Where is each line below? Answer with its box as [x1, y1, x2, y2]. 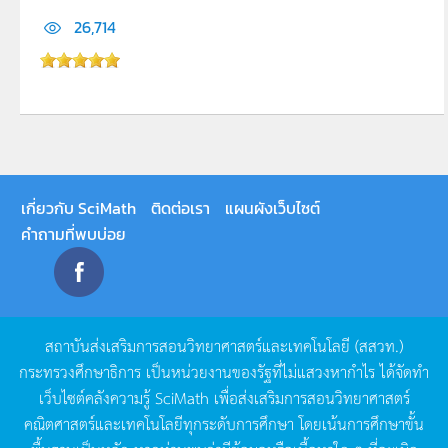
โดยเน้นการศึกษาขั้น [299, 410, 424, 437]
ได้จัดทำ [380, 358, 429, 385]
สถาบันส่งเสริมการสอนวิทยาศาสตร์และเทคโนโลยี [45, 332, 350, 359]
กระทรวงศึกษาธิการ [19, 358, 141, 385]
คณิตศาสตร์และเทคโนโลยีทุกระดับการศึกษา [24, 410, 294, 437]
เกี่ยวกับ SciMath [21, 196, 136, 221]
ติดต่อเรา [151, 196, 210, 221]
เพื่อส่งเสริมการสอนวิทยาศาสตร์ [213, 384, 410, 411]
